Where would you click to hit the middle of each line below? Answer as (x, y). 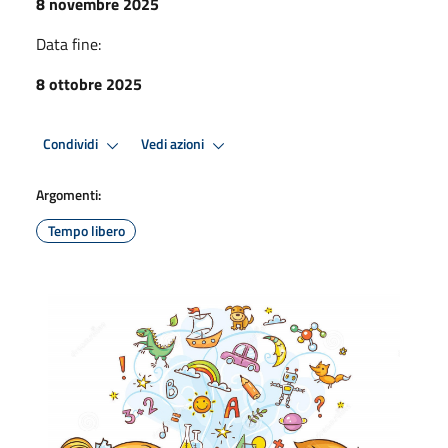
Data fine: (68, 43)
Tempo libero (86, 230)
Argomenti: (68, 194)
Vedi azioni (174, 144)
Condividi (72, 144)
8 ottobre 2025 (89, 83)
